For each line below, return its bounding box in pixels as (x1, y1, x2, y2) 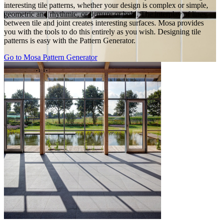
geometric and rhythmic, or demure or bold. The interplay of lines (4, 10, 206, 19)
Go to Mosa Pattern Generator (4, 53, 97, 62)
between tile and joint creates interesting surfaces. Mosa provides (4, 19, 204, 27)
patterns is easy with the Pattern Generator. (4, 36, 136, 45)
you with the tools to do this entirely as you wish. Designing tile (4, 27, 201, 36)
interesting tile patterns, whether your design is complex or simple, (4, 1, 208, 10)
